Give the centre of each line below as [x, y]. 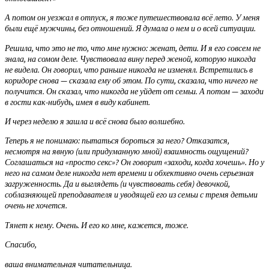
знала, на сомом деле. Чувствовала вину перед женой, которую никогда [130, 59]
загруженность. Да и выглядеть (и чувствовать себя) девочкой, [117, 184]
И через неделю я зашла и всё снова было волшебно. [95, 121]
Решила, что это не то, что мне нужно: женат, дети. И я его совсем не [133, 48]
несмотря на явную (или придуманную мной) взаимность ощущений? [127, 152]
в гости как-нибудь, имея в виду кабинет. [77, 102]
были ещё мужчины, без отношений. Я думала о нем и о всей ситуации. [130, 29]
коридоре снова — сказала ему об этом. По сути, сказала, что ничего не [131, 80]
